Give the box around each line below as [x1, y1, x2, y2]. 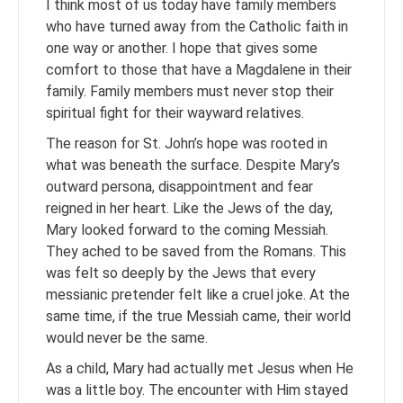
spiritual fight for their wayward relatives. [46, 104, 311, 121]
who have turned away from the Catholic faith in [46, 18, 348, 35]
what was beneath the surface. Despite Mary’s [46, 157, 340, 174]
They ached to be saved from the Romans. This [46, 243, 346, 260]
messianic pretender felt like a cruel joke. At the [46, 286, 350, 303]
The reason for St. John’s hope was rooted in [46, 135, 327, 152]
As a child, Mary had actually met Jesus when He [46, 360, 354, 377]
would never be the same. [46, 329, 211, 346]
